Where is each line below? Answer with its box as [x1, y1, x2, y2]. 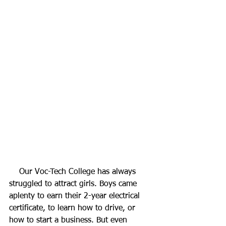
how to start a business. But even [9, 216, 130, 224]
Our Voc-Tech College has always [9, 167, 19, 176]
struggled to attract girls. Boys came [9, 180, 139, 188]
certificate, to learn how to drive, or [9, 204, 138, 212]
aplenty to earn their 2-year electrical [9, 192, 142, 200]
